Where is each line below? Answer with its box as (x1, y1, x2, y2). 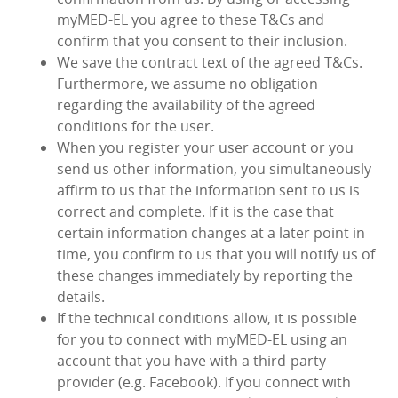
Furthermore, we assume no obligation (57, 74, 318, 94)
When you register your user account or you (57, 138, 354, 158)
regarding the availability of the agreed (57, 95, 315, 115)
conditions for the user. (57, 116, 214, 137)
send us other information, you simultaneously (57, 159, 371, 179)
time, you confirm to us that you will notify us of (57, 244, 375, 265)
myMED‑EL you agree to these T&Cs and (57, 10, 324, 30)
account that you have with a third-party (57, 351, 326, 371)
